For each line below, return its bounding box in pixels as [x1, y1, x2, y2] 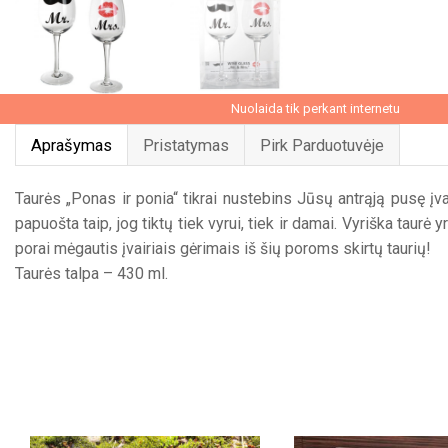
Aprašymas [31, 136, 112, 156]
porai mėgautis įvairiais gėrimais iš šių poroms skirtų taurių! [15, 239, 431, 259]
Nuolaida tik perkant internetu [231, 101, 401, 117]
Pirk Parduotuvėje [260, 136, 384, 156]
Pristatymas [143, 136, 229, 156]
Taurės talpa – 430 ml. [15, 264, 168, 284]
